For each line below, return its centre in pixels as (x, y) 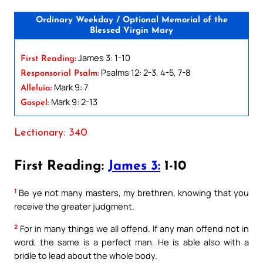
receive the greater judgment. (74, 206)
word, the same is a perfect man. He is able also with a (131, 242)
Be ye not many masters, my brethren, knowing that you (133, 193)
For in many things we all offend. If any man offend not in (133, 229)
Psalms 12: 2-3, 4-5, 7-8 (145, 72)
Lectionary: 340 (51, 133)
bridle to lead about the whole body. (86, 256)
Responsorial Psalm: (60, 73)
